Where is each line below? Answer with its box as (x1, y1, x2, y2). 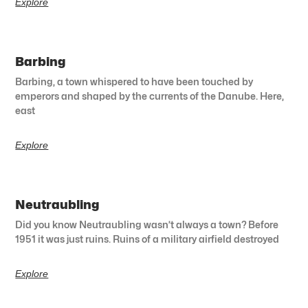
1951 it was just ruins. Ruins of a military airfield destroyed (15, 232, 280, 245)
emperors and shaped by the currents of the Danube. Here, (15, 89, 285, 102)
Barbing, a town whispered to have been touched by (15, 75, 254, 87)
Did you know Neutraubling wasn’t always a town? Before (15, 218, 279, 230)
